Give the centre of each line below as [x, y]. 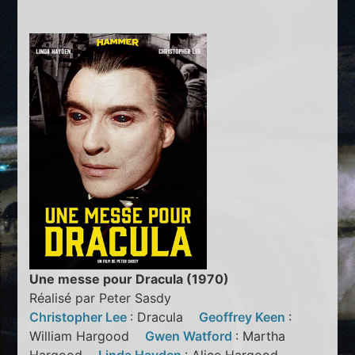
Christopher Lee [80, 317]
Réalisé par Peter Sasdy [101, 298]
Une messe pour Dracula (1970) [130, 279]
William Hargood [88, 336]
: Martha [261, 336]
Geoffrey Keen [244, 317]
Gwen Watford [191, 336]
